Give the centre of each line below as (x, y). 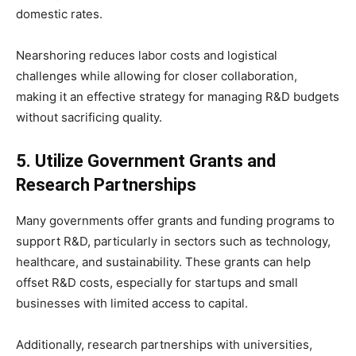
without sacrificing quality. (89, 117)
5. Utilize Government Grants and (146, 161)
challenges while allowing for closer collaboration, (157, 75)
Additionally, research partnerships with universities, (164, 344)
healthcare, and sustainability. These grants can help (163, 261)
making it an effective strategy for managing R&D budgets (178, 96)
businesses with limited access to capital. (132, 303)
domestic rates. (59, 14)
